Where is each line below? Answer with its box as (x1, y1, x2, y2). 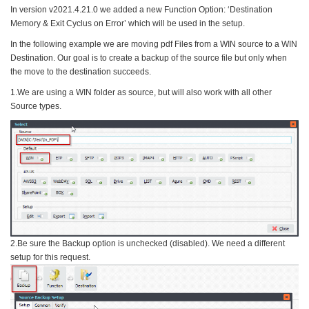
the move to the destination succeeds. (10, 66, 151, 77)
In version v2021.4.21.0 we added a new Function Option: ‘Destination (10, 4, 272, 14)
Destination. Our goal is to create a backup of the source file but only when (10, 52, 287, 63)
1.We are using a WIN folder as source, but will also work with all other (10, 87, 272, 97)
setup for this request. (10, 252, 90, 262)
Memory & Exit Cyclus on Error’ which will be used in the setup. (10, 18, 245, 28)
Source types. (10, 101, 61, 111)
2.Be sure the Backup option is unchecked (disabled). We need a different (10, 238, 285, 248)
